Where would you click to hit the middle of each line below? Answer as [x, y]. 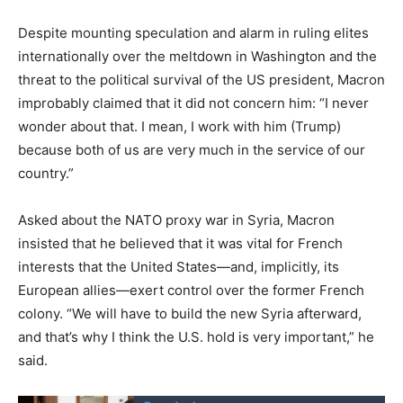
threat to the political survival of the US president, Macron [201, 79]
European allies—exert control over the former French [191, 290]
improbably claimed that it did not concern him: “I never [193, 103]
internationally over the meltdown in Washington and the [197, 56]
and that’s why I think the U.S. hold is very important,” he [196, 336]
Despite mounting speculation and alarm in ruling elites [193, 32]
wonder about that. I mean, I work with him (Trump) [179, 126]
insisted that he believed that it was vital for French [180, 243]
